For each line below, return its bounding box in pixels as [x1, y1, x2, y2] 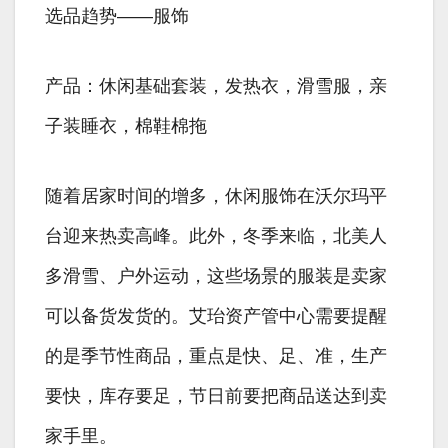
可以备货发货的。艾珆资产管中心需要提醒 [45, 306, 387, 327]
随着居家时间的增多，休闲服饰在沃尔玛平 [45, 186, 387, 207]
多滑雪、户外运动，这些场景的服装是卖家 [45, 266, 387, 287]
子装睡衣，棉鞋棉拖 [45, 116, 207, 137]
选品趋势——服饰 [45, 6, 189, 27]
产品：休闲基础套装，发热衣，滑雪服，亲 [45, 76, 387, 97]
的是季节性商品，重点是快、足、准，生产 [45, 346, 387, 367]
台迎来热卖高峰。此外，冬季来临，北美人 [45, 226, 387, 247]
